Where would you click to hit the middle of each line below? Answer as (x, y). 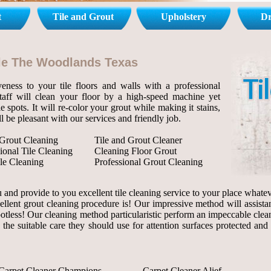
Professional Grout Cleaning (149, 162)
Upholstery (184, 17)
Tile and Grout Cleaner (138, 140)
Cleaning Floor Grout (135, 151)
